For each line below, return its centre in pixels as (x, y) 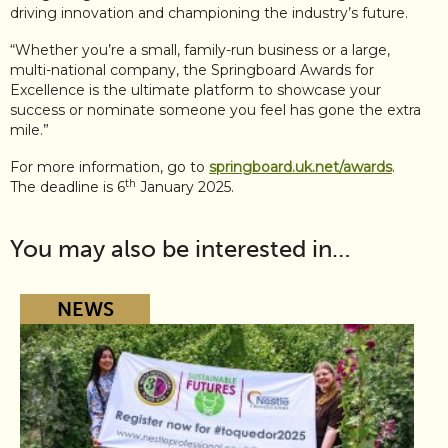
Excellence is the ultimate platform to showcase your (195, 90)
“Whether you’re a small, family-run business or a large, (200, 50)
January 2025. (185, 187)
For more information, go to (109, 167)
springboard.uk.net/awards (300, 167)
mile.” (29, 130)
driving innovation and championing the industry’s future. (209, 13)
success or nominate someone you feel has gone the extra (215, 110)
